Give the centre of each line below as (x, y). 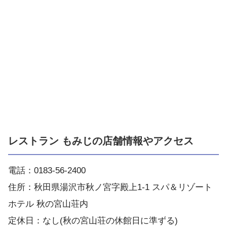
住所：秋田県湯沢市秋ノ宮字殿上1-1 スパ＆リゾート (110, 187)
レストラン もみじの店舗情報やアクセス (101, 141)
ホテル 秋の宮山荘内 (48, 204)
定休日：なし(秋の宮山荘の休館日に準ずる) (93, 220)
